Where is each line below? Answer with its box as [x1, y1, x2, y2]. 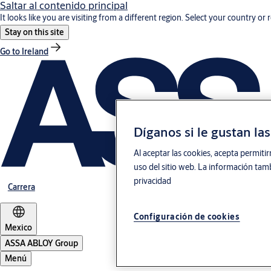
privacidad [134, 175, 171, 187]
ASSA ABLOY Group [5, 238, 78, 249]
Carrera [7, 181, 35, 193]
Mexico [5, 222, 32, 233]
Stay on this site [5, 27, 64, 38]
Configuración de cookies [134, 211, 240, 223]
